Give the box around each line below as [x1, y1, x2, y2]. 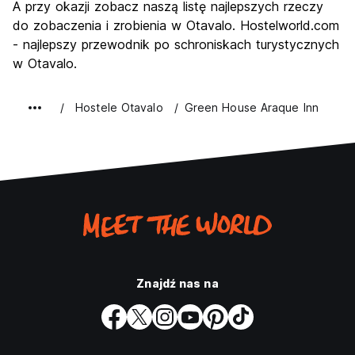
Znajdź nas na [136, 277, 219, 290]
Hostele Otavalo [75, 101, 163, 114]
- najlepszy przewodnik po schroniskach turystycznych [13, 36, 339, 52]
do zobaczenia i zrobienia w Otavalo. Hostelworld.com [13, 17, 339, 33]
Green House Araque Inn [184, 101, 319, 114]
